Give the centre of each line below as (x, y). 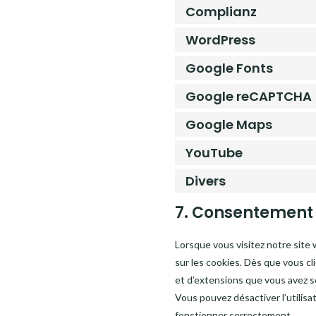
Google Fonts (230, 68)
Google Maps (229, 124)
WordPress (221, 40)
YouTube (214, 153)
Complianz (221, 12)
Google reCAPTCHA (249, 96)
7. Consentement (244, 213)
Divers (206, 181)
